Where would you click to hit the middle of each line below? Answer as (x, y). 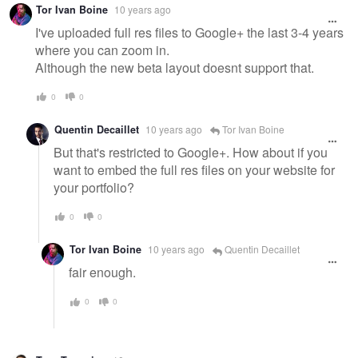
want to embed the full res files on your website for (194, 169)
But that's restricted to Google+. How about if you (191, 152)
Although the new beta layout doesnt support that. (175, 67)
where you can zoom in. (102, 50)
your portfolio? (94, 187)
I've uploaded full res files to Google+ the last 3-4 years (189, 32)
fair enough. (102, 272)
